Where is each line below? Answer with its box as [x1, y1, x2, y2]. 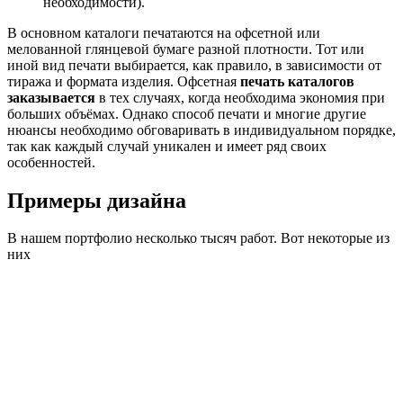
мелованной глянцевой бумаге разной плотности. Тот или [7, 40, 364, 57]
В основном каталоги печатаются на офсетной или [7, 24, 320, 40]
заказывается [7, 89, 95, 105]
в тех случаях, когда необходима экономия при [95, 89, 385, 105]
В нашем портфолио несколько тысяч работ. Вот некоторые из [7, 230, 390, 246]
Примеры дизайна [7, 188, 186, 212]
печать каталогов [240, 73, 354, 89]
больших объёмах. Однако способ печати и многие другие [7, 105, 366, 121]
